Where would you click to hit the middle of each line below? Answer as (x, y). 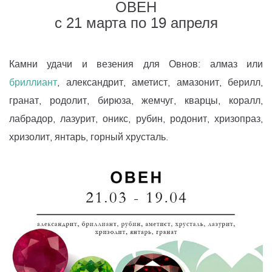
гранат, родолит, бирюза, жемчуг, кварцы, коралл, (136, 101)
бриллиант (33, 83)
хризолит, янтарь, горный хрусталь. (89, 137)
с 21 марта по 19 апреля (136, 23)
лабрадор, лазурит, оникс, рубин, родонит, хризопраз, (136, 119)
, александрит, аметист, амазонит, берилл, (160, 83)
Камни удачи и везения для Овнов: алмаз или (136, 64)
